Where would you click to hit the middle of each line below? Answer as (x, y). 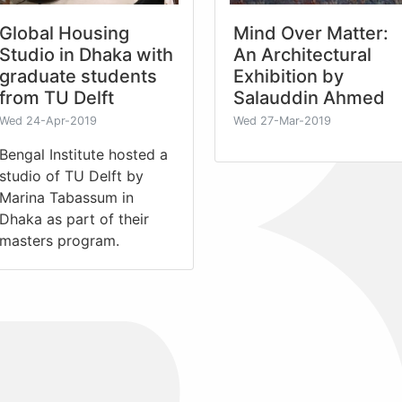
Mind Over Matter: (311, 33)
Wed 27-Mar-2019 (282, 120)
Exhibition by (288, 76)
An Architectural (302, 54)
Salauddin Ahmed (309, 97)
